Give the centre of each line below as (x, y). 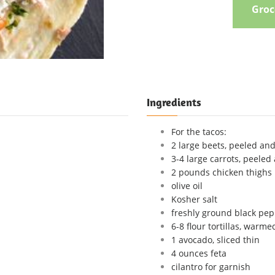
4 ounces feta (199, 253)
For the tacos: (199, 132)
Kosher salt (194, 199)
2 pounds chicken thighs (222, 172)
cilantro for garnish (211, 267)
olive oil (187, 186)
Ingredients (174, 102)
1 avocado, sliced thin (215, 240)
